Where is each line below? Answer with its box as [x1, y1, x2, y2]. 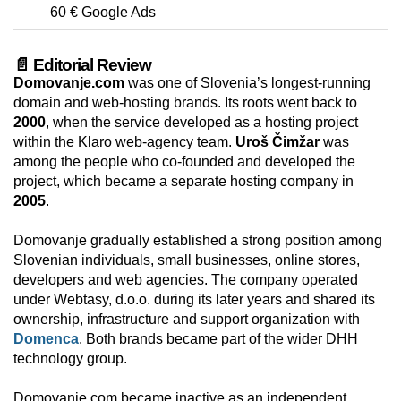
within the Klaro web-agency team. [13, 134, 235, 150]
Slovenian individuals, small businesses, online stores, [13, 252, 360, 269]
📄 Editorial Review [13, 55, 151, 75]
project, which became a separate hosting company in [13, 174, 354, 190]
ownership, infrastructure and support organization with [13, 311, 360, 328]
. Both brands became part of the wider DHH [79, 331, 358, 347]
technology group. [13, 351, 127, 367]
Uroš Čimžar [235, 134, 320, 150]
